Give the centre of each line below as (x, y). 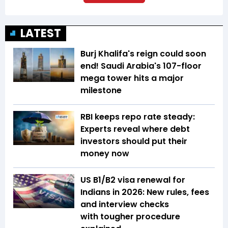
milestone (101, 90)
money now (105, 153)
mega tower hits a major (132, 78)
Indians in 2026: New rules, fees (145, 192)
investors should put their (134, 141)
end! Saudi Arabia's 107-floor (141, 66)
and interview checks (125, 204)
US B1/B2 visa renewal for (133, 180)
